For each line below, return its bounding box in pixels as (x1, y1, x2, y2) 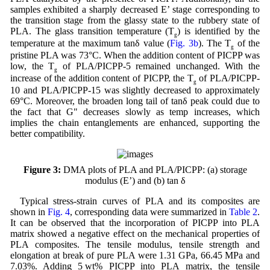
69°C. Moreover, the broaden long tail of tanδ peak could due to (10, 96, 260, 107)
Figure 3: (23, 165, 61, 175)
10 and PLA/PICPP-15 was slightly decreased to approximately (10, 85, 260, 96)
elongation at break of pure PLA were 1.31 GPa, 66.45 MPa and (10, 250, 260, 261)
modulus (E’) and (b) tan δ (84, 175, 186, 186)
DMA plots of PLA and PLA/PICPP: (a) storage (60, 165, 247, 175)
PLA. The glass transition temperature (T (10, 25, 175, 36)
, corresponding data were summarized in (70, 207, 229, 218)
